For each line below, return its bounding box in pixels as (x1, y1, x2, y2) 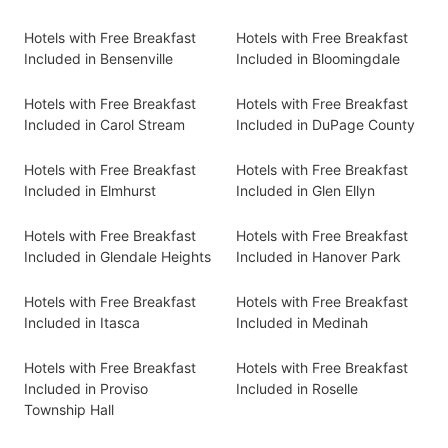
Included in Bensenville (24, 50, 173, 67)
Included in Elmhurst (24, 182, 156, 199)
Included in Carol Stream (24, 116, 185, 133)
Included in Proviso (24, 380, 148, 397)
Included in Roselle (236, 380, 358, 397)
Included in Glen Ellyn (236, 182, 375, 199)
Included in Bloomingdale (236, 50, 400, 67)
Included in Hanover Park (236, 248, 401, 265)
